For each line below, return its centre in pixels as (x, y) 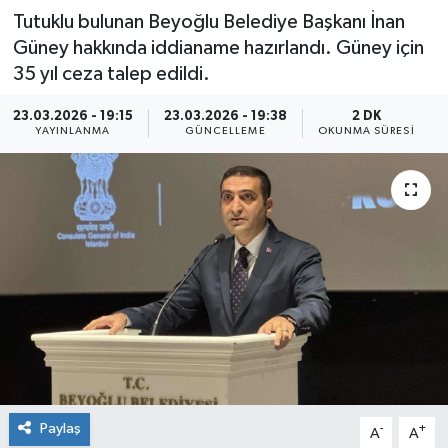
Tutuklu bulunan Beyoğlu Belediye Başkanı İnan (208, 21)
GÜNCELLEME (225, 131)
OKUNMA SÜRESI (366, 131)
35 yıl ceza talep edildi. (111, 73)
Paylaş (60, 429)
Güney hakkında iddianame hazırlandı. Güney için (218, 47)
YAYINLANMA (73, 131)
